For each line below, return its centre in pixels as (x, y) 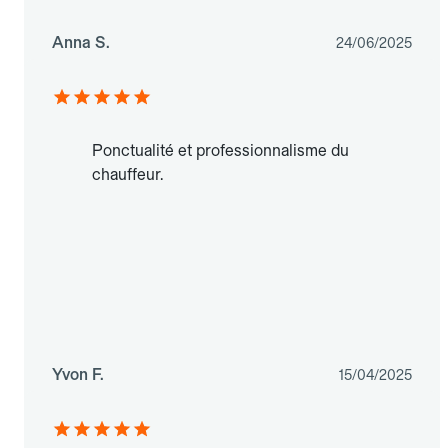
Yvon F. (78, 375)
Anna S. (81, 43)
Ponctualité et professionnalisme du (220, 151)
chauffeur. (127, 175)
